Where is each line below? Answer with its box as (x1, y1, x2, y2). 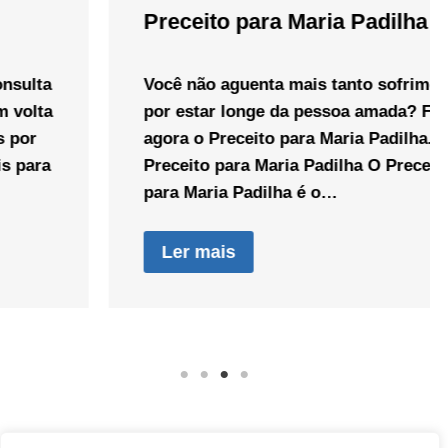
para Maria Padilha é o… (43, 182, 237, 202)
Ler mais (61, 241, 135, 262)
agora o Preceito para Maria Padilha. (43, 128, 332, 148)
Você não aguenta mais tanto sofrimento (43, 74, 364, 94)
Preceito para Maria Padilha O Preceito (43, 155, 351, 175)
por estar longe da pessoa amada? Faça (43, 101, 358, 121)
